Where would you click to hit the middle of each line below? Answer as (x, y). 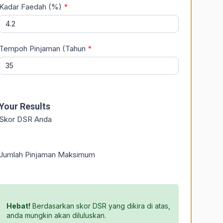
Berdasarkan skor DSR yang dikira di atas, (100, 206)
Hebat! (18, 206)
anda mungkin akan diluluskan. (56, 216)
